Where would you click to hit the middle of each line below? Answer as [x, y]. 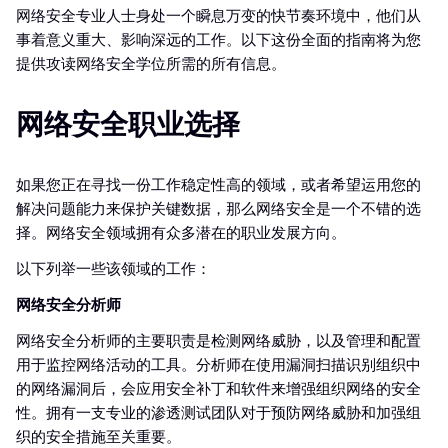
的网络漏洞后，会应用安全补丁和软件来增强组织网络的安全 [218, 389]
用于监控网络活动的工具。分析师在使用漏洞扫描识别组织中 [218, 365]
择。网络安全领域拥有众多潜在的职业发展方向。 [181, 233]
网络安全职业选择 [128, 125]
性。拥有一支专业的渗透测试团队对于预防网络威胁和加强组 [218, 413]
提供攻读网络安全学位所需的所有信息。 [151, 64]
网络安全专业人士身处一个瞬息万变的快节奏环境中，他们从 [218, 16]
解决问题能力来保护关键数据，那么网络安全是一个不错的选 [218, 209]
